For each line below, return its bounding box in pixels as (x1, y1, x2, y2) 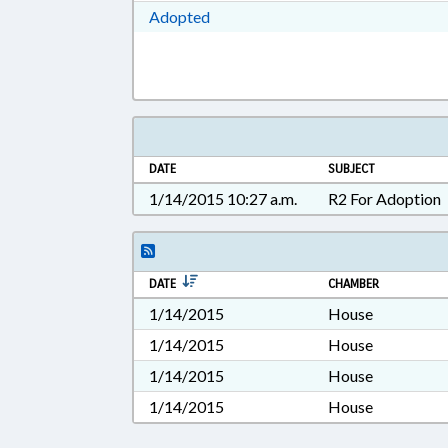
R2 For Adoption (328, 189, 442, 208)
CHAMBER (328, 276, 380, 292)
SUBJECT (328, 161, 376, 177)
